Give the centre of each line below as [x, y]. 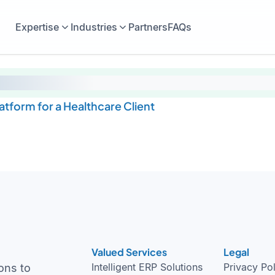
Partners [148, 27]
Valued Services [129, 252]
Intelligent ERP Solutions [147, 267]
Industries [94, 27]
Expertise [37, 27]
